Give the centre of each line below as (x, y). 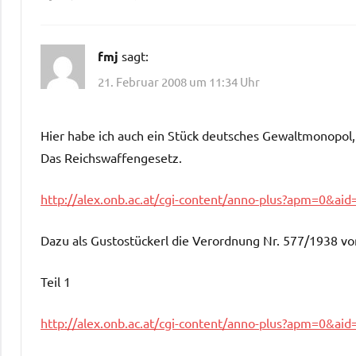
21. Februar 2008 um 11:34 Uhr (179, 81)
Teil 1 (56, 281)
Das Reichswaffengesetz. (111, 157)
